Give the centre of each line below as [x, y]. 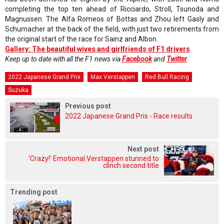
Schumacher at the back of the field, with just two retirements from [112, 29]
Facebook [137, 59]
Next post [143, 149]
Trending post [34, 192]
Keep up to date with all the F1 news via [63, 59]
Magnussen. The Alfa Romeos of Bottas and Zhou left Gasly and [112, 19]
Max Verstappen [113, 77]
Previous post [88, 106]
